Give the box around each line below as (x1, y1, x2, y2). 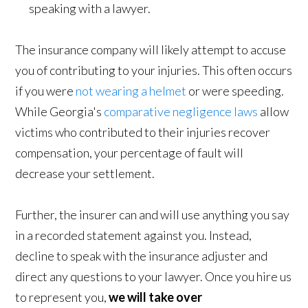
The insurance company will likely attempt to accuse (15, 42, 287, 57)
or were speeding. (186, 83, 285, 98)
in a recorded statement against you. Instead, (15, 228, 252, 243)
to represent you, (15, 289, 109, 305)
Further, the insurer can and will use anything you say (15, 207, 290, 222)
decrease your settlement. (15, 166, 155, 181)
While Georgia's (15, 104, 104, 119)
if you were (15, 83, 76, 98)
